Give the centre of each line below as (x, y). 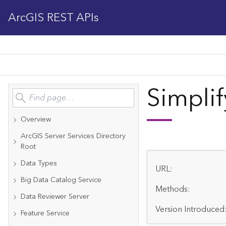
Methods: (173, 189)
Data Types (39, 163)
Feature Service (45, 213)
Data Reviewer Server (55, 197)
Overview (36, 120)
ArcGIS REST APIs (53, 18)
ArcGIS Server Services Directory (73, 136)
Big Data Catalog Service (61, 180)
